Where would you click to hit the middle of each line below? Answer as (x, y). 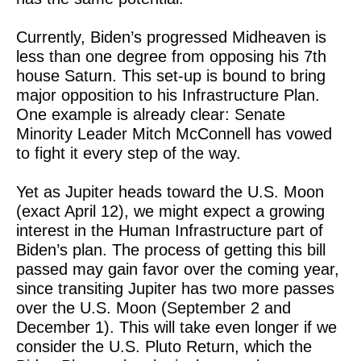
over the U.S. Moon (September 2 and (154, 308)
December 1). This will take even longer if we (176, 327)
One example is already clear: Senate (151, 114)
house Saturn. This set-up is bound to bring (171, 76)
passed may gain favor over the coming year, (178, 269)
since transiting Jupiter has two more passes (175, 288)
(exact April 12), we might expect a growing (170, 211)
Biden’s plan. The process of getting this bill (171, 250)
